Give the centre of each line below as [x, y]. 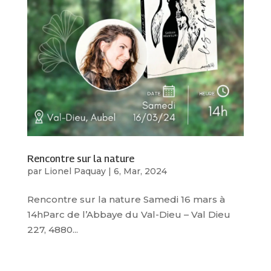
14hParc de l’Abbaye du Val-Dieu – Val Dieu [129, 214]
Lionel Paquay [75, 171]
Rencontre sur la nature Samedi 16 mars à [126, 199]
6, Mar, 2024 [140, 171]
